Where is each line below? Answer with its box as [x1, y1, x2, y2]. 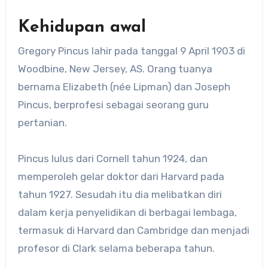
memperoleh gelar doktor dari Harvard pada [17, 170, 224, 182]
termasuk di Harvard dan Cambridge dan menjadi [17, 224, 249, 236]
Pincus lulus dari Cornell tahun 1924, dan [17, 152, 208, 165]
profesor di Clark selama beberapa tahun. [17, 242, 215, 254]
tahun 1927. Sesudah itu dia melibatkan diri [17, 188, 222, 200]
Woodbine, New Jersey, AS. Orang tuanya [17, 62, 212, 75]
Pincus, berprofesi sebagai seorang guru [17, 98, 209, 111]
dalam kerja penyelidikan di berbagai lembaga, [17, 206, 237, 218]
